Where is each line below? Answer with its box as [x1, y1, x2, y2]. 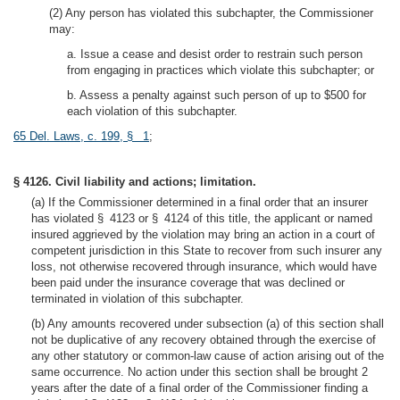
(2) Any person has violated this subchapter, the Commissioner [49, 6, 373, 20]
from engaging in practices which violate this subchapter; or [67, 63, 374, 77]
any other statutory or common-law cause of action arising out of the [31, 349, 384, 362]
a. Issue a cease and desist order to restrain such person [67, 47, 362, 61]
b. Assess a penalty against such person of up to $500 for [67, 88, 366, 102]
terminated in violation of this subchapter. [31, 292, 244, 305]
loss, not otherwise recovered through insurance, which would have [31, 260, 377, 273]
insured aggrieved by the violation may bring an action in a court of [31, 228, 375, 241]
